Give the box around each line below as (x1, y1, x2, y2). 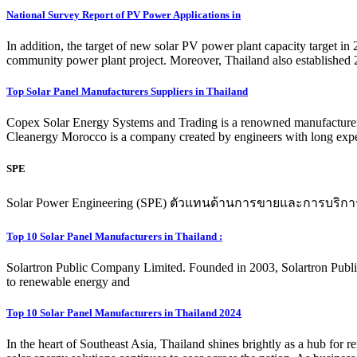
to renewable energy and (6, 275, 130, 289)
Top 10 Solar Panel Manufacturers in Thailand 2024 (6, 307, 241, 320)
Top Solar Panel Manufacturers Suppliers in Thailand (6, 85, 248, 98)
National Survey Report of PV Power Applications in (6, 8, 241, 21)
